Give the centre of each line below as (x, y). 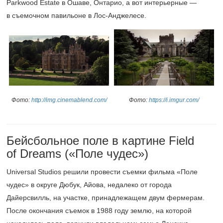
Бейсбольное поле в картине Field (100, 141)
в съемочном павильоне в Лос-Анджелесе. (76, 15)
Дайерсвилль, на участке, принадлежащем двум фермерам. (106, 198)
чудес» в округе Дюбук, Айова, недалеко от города (89, 185)
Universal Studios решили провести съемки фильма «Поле (102, 172)
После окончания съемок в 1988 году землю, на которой (99, 211)
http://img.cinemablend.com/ (69, 100)
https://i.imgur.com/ (174, 100)
